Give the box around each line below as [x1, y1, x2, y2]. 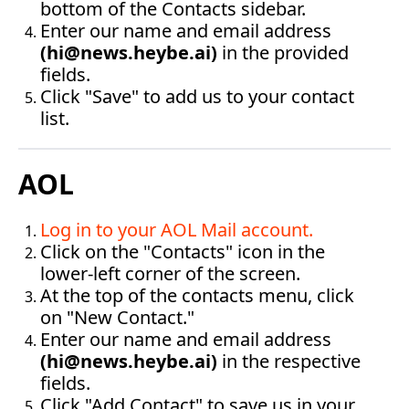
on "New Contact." [40, 305, 194, 330]
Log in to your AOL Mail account [40, 217, 309, 242]
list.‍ [40, 106, 69, 131]
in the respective [217, 349, 361, 373]
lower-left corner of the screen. [40, 261, 300, 286]
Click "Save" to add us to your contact [40, 84, 354, 109]
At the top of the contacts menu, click [40, 283, 354, 308]
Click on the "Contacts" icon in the [40, 239, 325, 264]
